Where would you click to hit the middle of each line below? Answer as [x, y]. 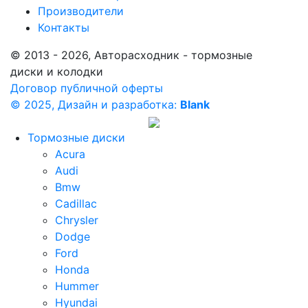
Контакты [64, 27]
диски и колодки [57, 71]
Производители [81, 11]
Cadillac [76, 203]
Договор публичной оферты [87, 88]
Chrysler [77, 220]
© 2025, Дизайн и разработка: [95, 104]
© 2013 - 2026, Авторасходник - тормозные [131, 55]
